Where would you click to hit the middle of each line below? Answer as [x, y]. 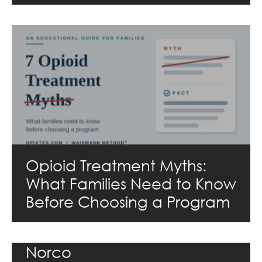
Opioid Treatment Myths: [116, 165]
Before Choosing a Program [128, 201]
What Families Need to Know [131, 183]
